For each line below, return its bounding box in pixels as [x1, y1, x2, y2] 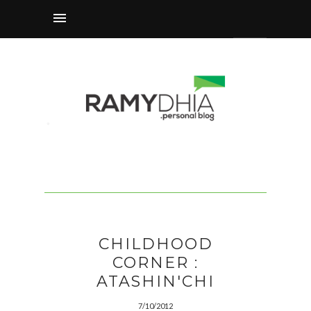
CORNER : [112, 253, 199, 273]
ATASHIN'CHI [96, 272, 215, 292]
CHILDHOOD [98, 235, 213, 254]
